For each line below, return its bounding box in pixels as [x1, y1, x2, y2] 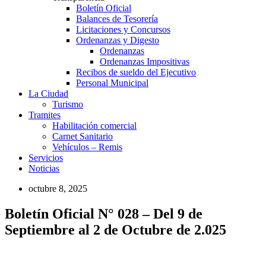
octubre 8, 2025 [28, 183, 87, 194]
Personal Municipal [76, 77, 148, 88]
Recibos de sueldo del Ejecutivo [76, 66, 196, 77]
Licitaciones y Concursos [76, 24, 170, 34]
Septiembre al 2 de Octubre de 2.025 [5, 221, 226, 237]
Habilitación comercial [52, 120, 137, 131]
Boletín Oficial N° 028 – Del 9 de [5, 205, 202, 221]
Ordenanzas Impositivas [100, 56, 189, 66]
